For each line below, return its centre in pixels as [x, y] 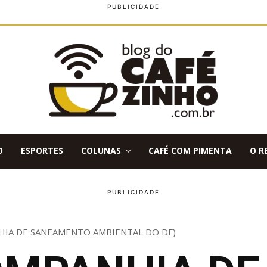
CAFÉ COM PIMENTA [190, 150]
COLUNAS [101, 150]
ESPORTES [42, 150]
